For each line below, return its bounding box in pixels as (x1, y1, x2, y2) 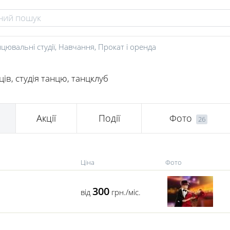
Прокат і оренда (98, 42, 156, 52)
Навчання (59, 42, 94, 52)
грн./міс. (109, 187, 141, 197)
